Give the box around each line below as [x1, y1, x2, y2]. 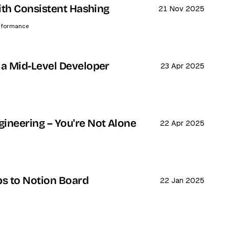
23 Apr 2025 [160, 61, 204, 70]
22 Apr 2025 [159, 119, 204, 127]
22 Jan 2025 [159, 176, 204, 185]
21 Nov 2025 [158, 4, 204, 13]
